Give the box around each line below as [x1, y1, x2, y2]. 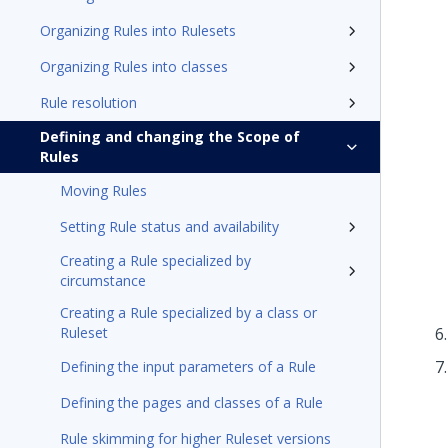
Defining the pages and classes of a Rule [60, 393, 323, 412]
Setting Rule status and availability [60, 217, 279, 236]
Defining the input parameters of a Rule [60, 357, 316, 376]
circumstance [60, 271, 146, 290]
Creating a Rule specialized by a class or [60, 303, 317, 322]
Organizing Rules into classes [40, 57, 228, 76]
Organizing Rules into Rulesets [40, 21, 236, 40]
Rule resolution [40, 93, 137, 112]
